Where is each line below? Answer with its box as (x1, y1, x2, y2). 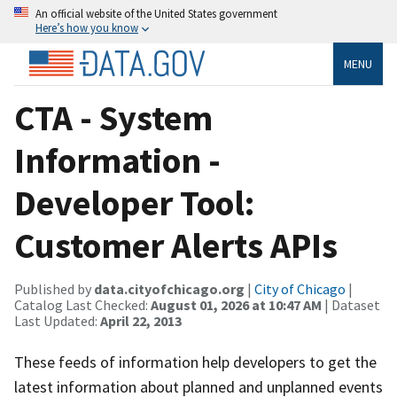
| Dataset (322, 295, 380, 314)
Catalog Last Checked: (14, 295, 151, 314)
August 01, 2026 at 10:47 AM (151, 295, 322, 314)
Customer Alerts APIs (14, 222, 338, 268)
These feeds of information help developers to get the (14, 351, 377, 372)
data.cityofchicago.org (94, 279, 245, 298)
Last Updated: (14, 311, 100, 330)
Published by (14, 279, 94, 298)
